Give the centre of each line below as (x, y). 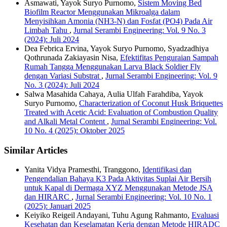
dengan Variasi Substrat (63, 76)
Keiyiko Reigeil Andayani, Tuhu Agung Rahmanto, (108, 215)
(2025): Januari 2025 (58, 206)
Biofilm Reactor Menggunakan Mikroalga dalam (102, 12)
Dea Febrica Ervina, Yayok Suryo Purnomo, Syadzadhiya (117, 49)
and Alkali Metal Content (66, 122)
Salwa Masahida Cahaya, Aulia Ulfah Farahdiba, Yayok (114, 94)
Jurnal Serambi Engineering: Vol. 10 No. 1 (144, 197)
